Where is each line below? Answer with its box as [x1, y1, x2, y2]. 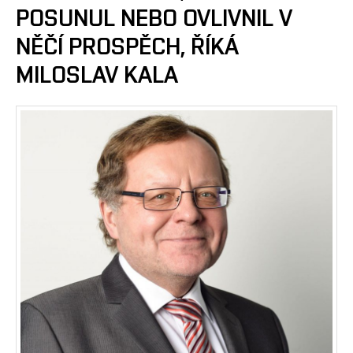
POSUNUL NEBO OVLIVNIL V [16, 7, 292, 31]
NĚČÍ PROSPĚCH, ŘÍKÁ [16, 35, 239, 59]
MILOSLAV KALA [16, 64, 178, 87]
